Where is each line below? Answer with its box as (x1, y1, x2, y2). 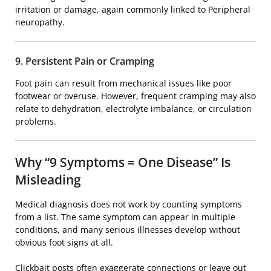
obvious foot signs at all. (15, 237, 113, 249)
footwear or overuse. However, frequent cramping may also (15, 90, 256, 102)
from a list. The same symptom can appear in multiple (15, 211, 235, 223)
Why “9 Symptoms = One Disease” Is (15, 154, 230, 171)
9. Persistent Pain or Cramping (15, 54, 154, 68)
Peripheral (208, 4, 250, 16)
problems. (15, 116, 56, 128)
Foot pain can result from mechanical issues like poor (15, 77, 232, 90)
